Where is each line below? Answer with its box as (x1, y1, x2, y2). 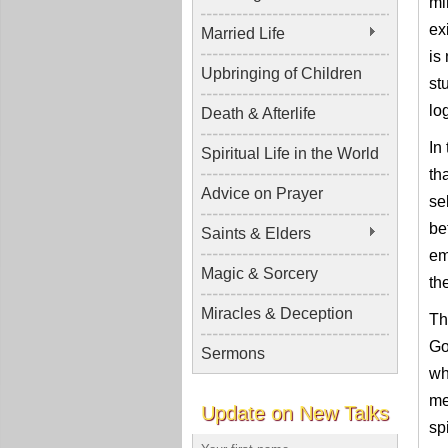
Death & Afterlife (201, 105, 316, 122)
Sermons (201, 345, 265, 362)
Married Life (201, 25, 285, 42)
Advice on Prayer (201, 185, 323, 202)
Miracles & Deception (201, 305, 353, 322)
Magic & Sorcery (201, 265, 318, 282)
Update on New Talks (201, 402, 389, 424)
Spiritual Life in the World (201, 145, 379, 162)
